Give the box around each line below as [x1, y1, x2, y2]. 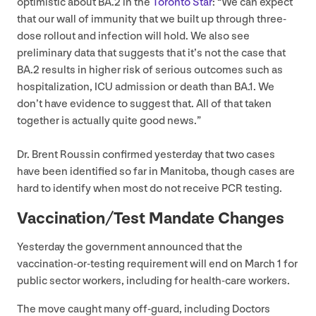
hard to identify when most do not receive [17, 181, 221, 195]
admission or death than [113, 80, 234, 94]
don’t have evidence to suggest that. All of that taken [17, 97, 272, 111]
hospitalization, [17, 80, 95, 94]
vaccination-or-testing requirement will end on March [17, 257, 277, 271]
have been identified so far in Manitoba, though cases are [17, 164, 295, 178]
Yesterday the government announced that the [17, 240, 243, 254]
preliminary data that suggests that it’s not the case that [17, 46, 286, 60]
